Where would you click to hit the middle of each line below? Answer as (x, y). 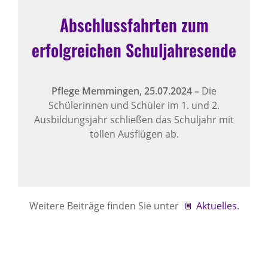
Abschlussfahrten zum (134, 25)
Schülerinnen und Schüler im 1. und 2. (134, 105)
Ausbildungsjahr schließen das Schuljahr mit (134, 119)
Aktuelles (216, 205)
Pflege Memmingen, (98, 91)
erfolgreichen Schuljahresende (134, 50)
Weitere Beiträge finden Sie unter (105, 205)
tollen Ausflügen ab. (134, 134)
